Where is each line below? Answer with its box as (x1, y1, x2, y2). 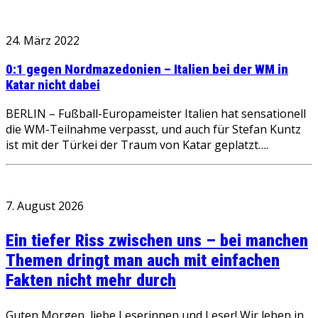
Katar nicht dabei (6, 77, 100, 93)
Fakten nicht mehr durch (6, 270, 176, 291)
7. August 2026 (6, 198, 84, 214)
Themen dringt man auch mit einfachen (6, 251, 280, 271)
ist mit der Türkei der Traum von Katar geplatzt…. (6, 137, 268, 153)
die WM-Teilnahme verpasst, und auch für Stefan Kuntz (6, 121, 301, 138)
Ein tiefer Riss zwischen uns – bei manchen (6, 231, 308, 251)
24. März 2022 (6, 32, 79, 48)
